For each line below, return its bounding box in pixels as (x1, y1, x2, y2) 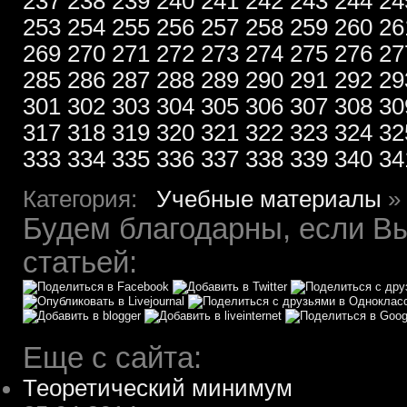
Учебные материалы (156, 186, 382, 212)
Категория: (23, 186, 156, 212)
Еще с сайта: (23, 342, 202, 374)
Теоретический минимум (23, 375, 293, 401)
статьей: (23, 246, 137, 279)
